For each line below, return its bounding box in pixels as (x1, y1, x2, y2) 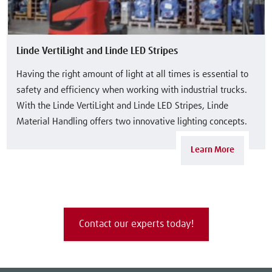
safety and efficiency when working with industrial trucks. (16, 86, 248, 95)
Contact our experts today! (78, 219, 194, 229)
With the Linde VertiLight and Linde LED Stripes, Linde (16, 101, 229, 111)
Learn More (191, 145, 235, 154)
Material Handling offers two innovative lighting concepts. (16, 117, 248, 127)
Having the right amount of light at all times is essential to (16, 70, 249, 80)
